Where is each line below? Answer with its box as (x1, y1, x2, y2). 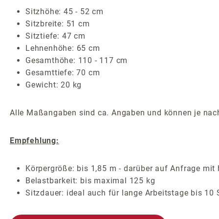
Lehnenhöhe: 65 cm (25, 44, 100, 53)
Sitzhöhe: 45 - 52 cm (25, 7, 104, 17)
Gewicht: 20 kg (25, 80, 82, 90)
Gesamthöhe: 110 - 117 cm (25, 56, 128, 66)
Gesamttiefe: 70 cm (25, 68, 100, 78)
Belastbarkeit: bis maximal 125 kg (25, 176, 155, 186)
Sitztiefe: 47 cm (25, 31, 86, 41)
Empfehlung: (10, 136, 59, 146)
